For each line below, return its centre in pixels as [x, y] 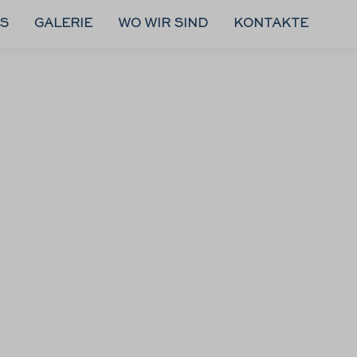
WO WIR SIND [163, 24]
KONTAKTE [271, 24]
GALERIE [63, 24]
